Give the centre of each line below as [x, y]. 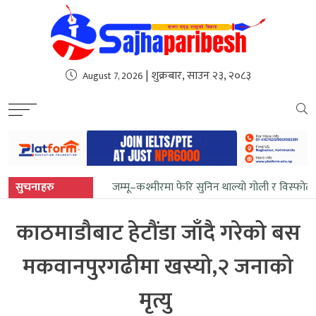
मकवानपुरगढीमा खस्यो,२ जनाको [158, 267]
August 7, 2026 [113, 76]
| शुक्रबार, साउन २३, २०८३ [197, 76]
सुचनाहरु [35, 187]
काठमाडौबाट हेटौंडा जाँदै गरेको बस [158, 233]
